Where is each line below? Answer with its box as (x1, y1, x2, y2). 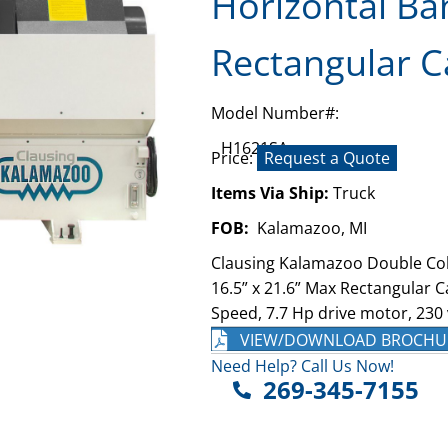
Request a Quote (263, 146, 390, 169)
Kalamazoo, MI (248, 216, 367, 239)
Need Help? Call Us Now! (210, 355, 394, 378)
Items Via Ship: (210, 181, 333, 204)
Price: (210, 146, 257, 169)
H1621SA (220, 136, 288, 159)
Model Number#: (210, 101, 339, 124)
